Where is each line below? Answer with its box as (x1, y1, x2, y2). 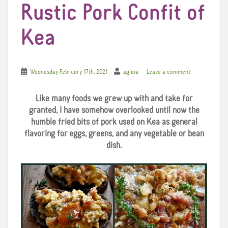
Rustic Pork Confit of (21, 2, 205, 25)
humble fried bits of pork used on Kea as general (31, 117, 197, 127)
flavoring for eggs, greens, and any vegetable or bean (24, 129, 204, 138)
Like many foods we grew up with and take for (35, 94, 193, 103)
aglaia (123, 68, 138, 75)
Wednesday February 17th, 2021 (30, 68, 107, 75)
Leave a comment (147, 68, 190, 75)
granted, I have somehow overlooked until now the (28, 105, 199, 115)
